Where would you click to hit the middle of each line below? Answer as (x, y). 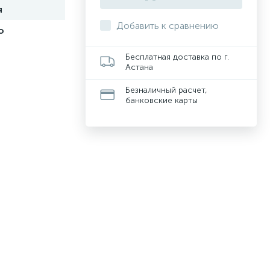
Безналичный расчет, (166, 90)
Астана (139, 67)
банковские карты (162, 100)
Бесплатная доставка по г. (177, 57)
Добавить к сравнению (168, 26)
